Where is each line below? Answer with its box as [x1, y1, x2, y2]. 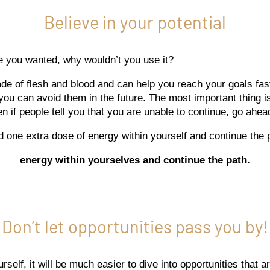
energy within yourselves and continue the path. [20, 154, 250, 166]
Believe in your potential [44, 11, 226, 33]
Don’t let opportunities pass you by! [2, 215, 268, 237]
